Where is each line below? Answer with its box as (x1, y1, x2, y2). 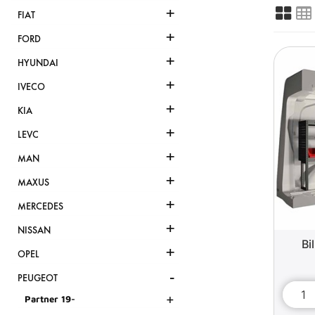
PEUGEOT (18, 272, 58, 285)
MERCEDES (18, 200, 63, 213)
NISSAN (18, 224, 51, 237)
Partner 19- (25, 293, 75, 305)
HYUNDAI (18, 57, 58, 70)
